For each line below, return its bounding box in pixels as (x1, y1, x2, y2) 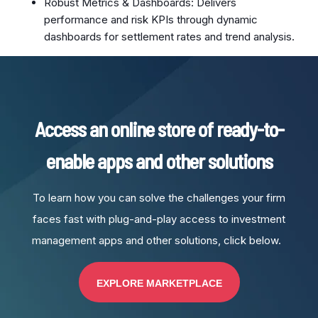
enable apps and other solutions (45, 148, 273, 173)
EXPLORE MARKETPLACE (96, 278, 222, 289)
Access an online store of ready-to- (34, 116, 284, 141)
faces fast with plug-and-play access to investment (33, 212, 285, 226)
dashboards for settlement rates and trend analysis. (44, 30, 295, 43)
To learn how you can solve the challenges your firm (33, 191, 285, 204)
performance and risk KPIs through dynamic (44, 13, 258, 26)
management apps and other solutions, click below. (31, 234, 287, 247)
